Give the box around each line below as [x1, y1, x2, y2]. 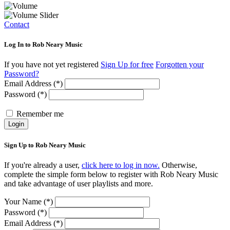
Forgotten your [156, 60, 204, 69]
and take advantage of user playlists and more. [4, 179, 153, 188]
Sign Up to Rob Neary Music [4, 141, 86, 149]
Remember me [16, 109, 64, 119]
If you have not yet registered [4, 60, 101, 69]
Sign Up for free [101, 60, 154, 69]
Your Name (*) [4, 197, 53, 206]
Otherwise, [160, 160, 197, 169]
